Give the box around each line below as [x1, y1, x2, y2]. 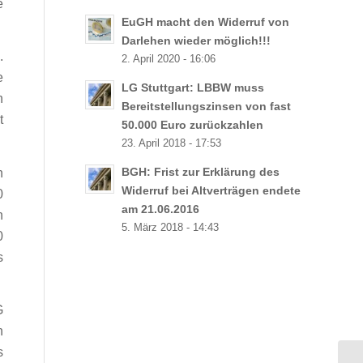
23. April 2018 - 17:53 [122, 138, 222, 149]
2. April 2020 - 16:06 [122, 53, 216, 65]
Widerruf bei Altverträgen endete [122, 185, 301, 197]
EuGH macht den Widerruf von [122, 16, 290, 28]
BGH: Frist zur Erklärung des [122, 166, 280, 178]
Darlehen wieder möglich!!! [122, 35, 271, 47]
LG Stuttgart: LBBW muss [122, 82, 265, 94]
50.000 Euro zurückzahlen [122, 119, 264, 131]
